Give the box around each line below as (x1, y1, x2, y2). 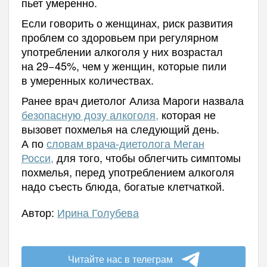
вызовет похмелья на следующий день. (21, 120, 219, 136)
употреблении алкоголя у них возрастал (21, 43, 223, 59)
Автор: (21, 204, 57, 220)
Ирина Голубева (57, 204, 139, 220)
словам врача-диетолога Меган (46, 135, 204, 151)
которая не (158, 106, 216, 122)
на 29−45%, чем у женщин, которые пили (21, 57, 226, 73)
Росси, (21, 149, 54, 165)
